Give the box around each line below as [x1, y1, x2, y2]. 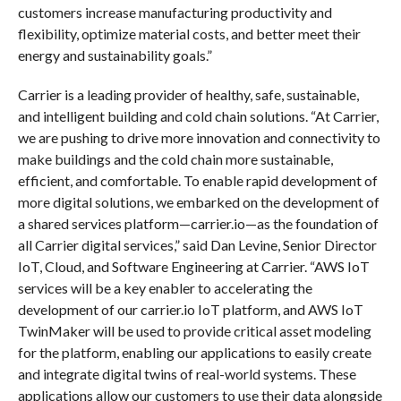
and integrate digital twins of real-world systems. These [17, 364, 356, 382]
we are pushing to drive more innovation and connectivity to [17, 128, 380, 146]
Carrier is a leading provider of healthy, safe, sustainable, [17, 85, 359, 103]
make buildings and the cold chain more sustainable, [17, 149, 333, 167]
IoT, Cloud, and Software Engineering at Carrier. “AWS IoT [17, 257, 370, 275]
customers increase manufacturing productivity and [17, 3, 332, 21]
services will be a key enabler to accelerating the [17, 278, 312, 296]
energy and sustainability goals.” [17, 46, 212, 64]
